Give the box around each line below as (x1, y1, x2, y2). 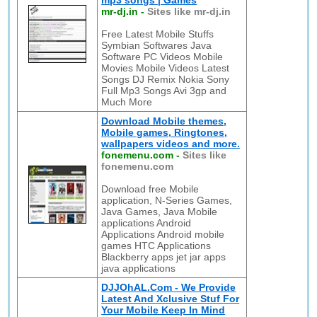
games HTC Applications (101, 240, 212, 251)
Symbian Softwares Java (101, 40, 212, 51)
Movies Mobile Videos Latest (101, 62, 230, 74)
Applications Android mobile (101, 229, 225, 240)
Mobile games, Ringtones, (101, 127, 228, 138)
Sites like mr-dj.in (147, 6, 231, 17)
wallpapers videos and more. (101, 138, 241, 149)
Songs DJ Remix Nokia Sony (101, 74, 230, 85)
